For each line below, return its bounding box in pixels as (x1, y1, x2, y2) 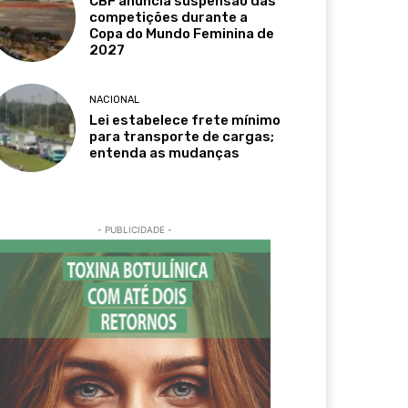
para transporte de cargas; (89, 127, 275, 145)
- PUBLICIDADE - (97, 223, 172, 235)
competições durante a (89, 9, 249, 26)
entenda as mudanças (89, 144, 240, 161)
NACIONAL (89, 93, 140, 106)
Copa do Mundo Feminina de (89, 25, 275, 43)
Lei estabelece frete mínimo (89, 111, 281, 128)
